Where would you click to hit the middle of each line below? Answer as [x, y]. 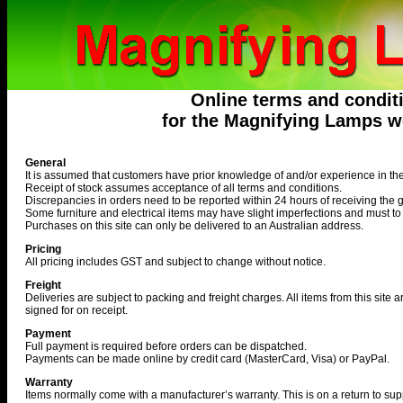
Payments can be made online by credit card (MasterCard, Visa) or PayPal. [207, 359]
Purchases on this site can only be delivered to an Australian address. [194, 226]
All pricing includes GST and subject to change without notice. [175, 262]
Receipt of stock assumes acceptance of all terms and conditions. [184, 188]
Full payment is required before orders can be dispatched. [166, 346]
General [45, 163]
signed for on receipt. [76, 310]
